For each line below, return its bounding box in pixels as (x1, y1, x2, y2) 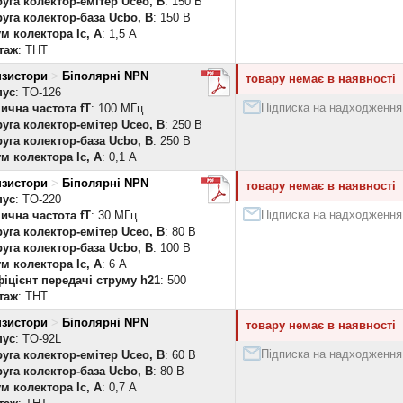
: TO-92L (15, 332, 61, 345)
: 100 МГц (91, 102, 143, 115)
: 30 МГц (91, 209, 137, 222)
